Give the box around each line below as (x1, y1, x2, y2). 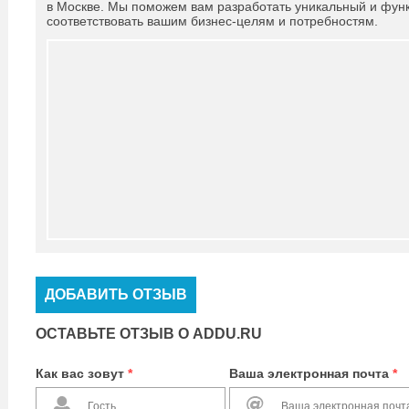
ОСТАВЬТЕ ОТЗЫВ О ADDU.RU (36, 326, 262, 341)
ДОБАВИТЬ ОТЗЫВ (45, 287, 187, 302)
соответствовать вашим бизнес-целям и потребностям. (47, 14, 378, 28)
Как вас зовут (36, 366, 128, 381)
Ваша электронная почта (229, 366, 393, 381)
